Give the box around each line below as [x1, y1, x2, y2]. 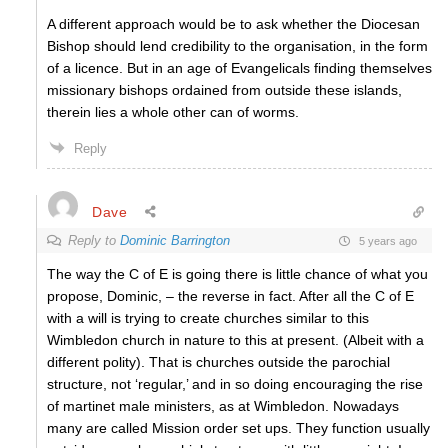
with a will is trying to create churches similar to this [47, 310, 369, 326]
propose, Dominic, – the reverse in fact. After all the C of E [47, 288, 414, 304]
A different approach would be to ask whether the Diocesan [47, 16, 420, 32]
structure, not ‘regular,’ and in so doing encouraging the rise [47, 376, 423, 392]
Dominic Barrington [120, 233, 230, 248]
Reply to [68, 233, 120, 248]
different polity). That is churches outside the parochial [47, 354, 390, 370]
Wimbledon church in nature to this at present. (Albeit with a [47, 332, 424, 348]
